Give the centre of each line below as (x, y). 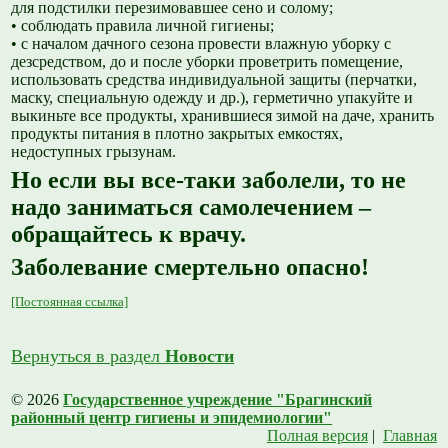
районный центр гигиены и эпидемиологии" (172, 418)
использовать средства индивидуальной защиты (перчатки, (214, 80)
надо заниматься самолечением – (191, 207)
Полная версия (317, 436)
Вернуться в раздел (88, 356)
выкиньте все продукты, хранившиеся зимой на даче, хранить (223, 116)
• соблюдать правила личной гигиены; (143, 26)
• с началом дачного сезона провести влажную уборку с (201, 44)
